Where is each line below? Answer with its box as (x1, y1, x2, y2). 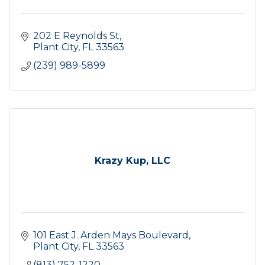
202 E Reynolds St (33, 30, 119, 41)
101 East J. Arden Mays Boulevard (33, 229, 189, 241)
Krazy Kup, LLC (95, 154, 170, 166)
